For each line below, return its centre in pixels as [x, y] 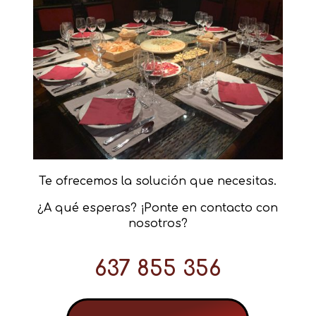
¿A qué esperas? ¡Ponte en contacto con [158, 208]
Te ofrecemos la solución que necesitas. [158, 182]
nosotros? [158, 224]
